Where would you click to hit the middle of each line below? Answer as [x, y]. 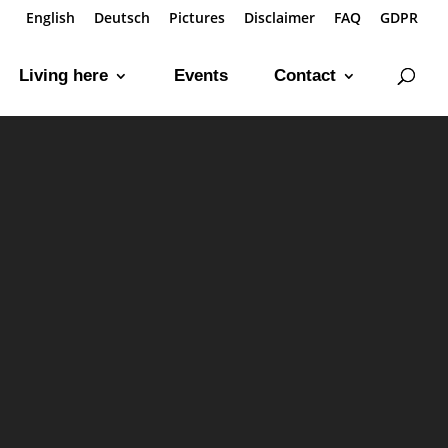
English [50, 17]
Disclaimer [279, 17]
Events [201, 75]
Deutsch [122, 17]
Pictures [197, 17]
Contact [305, 75]
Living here [63, 75]
